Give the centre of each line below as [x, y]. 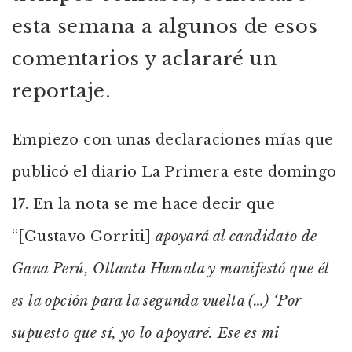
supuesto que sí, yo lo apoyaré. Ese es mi [145, 333]
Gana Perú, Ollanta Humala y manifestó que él [170, 269]
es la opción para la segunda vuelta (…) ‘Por [157, 301]
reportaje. [61, 91]
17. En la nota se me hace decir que [143, 204]
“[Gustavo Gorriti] [84, 236]
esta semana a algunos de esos [165, 26]
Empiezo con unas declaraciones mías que [173, 140]
